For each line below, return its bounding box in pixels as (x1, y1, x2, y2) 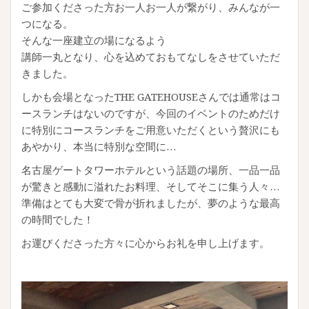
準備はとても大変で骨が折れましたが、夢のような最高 (21, 195, 280, 210)
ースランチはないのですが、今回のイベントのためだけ (21, 106, 280, 120)
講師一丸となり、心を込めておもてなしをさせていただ (21, 49, 280, 63)
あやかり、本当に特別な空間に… (21, 139, 176, 153)
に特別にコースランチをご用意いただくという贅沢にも (21, 122, 280, 137)
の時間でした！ (21, 212, 94, 226)
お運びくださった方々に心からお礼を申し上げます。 (21, 235, 270, 250)
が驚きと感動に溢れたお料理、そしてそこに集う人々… (21, 179, 279, 193)
